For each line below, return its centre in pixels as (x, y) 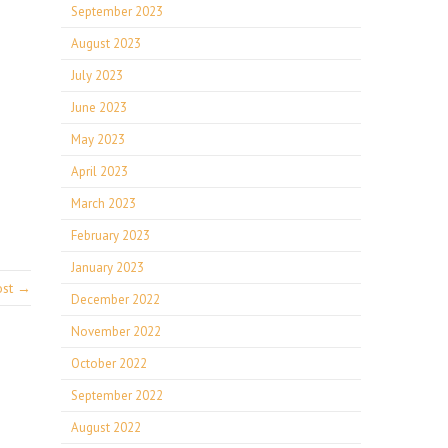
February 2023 (110, 235)
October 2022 (109, 363)
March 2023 (103, 203)
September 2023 (117, 11)
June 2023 (99, 107)
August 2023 (106, 43)
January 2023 (107, 267)
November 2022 (116, 331)
